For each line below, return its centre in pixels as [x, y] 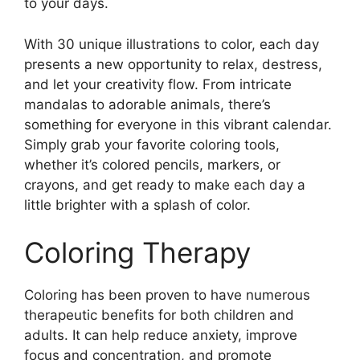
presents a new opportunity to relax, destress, [173, 64]
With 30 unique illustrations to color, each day [172, 44]
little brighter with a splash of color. [137, 205]
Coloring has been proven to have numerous [167, 295]
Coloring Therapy [137, 253]
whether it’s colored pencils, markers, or [152, 164]
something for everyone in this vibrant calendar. [178, 124]
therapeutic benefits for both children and [159, 315]
